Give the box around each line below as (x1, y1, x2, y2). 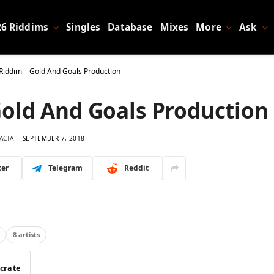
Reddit (124, 163, 149, 173)
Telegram (48, 163, 83, 173)
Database (108, 20, 153, 34)
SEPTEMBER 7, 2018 (23, 134, 85, 143)
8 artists (13, 230, 40, 240)
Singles (66, 20, 101, 34)
